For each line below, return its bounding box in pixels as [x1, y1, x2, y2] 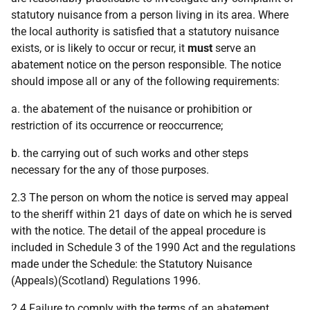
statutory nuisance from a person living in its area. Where [11, 8, 289, 21]
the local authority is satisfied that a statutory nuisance [11, 25, 279, 38]
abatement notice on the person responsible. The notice [11, 58, 281, 71]
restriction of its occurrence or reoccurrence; [11, 119, 223, 132]
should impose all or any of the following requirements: [11, 75, 280, 88]
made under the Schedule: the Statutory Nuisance [11, 257, 252, 271]
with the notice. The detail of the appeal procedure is [11, 224, 266, 237]
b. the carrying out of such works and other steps [11, 147, 248, 160]
